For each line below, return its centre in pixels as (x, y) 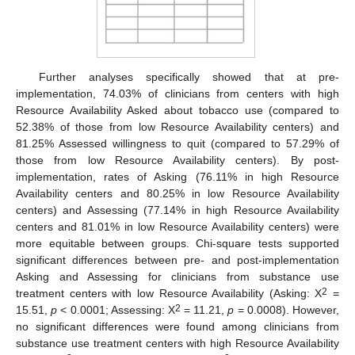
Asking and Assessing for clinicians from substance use (177, 277)
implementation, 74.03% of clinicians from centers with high (177, 94)
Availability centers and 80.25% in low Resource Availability (177, 194)
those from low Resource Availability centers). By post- (177, 160)
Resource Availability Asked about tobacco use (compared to (177, 111)
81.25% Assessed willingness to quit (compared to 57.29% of (177, 144)
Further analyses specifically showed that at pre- (189, 77)
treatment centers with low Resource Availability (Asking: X (169, 294)
